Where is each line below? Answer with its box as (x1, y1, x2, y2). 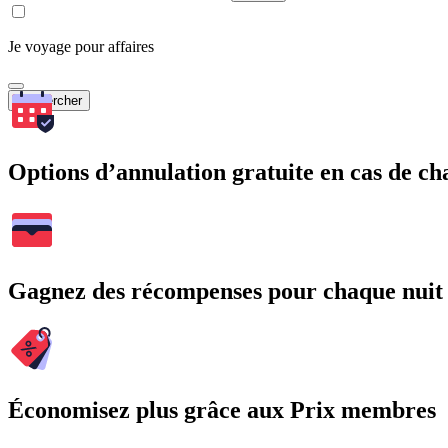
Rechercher (16, 93, 82, 109)
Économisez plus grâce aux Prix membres (8, 396, 436, 423)
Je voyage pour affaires (8, 38, 154, 56)
